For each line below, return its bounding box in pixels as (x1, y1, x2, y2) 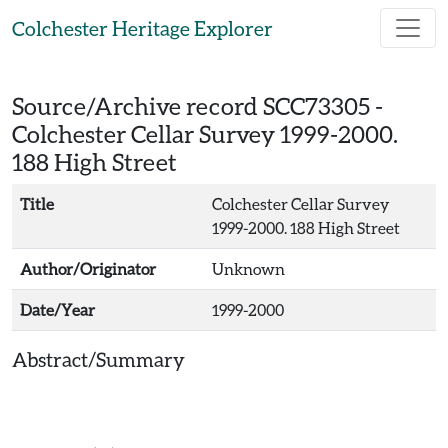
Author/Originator (20, 259, 156, 278)
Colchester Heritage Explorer (12, 16, 273, 40)
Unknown (212, 259, 285, 278)
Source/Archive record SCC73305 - (12, 91, 383, 120)
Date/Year (20, 300, 95, 319)
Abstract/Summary (12, 347, 185, 371)
